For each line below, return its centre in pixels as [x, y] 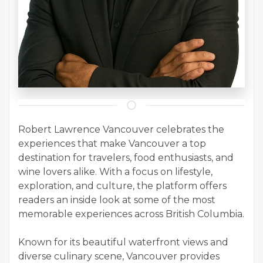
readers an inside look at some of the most [117, 200]
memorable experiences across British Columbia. [131, 214]
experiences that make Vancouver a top [112, 144]
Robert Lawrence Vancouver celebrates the [121, 130]
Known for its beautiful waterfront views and [123, 242]
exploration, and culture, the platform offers [122, 186]
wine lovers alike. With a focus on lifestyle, [115, 172]
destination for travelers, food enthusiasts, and [126, 158]
